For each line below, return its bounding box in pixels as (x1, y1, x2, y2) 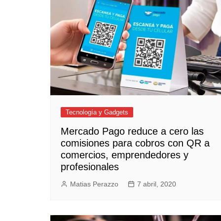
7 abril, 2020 (137, 180, 176, 188)
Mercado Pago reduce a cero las (61, 126, 204, 137)
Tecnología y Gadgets (66, 109, 128, 116)
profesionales (61, 161, 119, 173)
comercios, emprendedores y (61, 149, 188, 161)
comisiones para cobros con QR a (61, 138, 210, 149)
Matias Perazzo (70, 180, 118, 188)
